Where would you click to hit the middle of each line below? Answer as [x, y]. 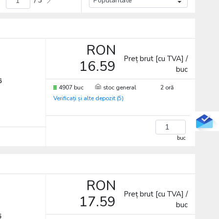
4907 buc [71, 88]
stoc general [120, 88]
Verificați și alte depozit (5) [88, 98]
